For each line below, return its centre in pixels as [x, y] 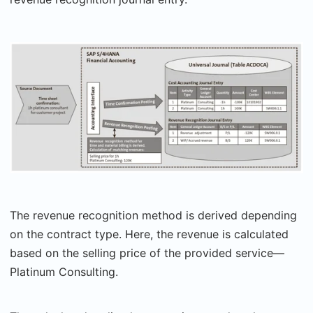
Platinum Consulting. [64, 272]
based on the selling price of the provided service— [147, 253]
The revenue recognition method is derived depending [153, 216]
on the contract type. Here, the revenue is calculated [149, 234]
